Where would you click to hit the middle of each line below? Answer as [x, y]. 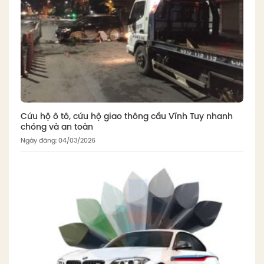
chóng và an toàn [57, 128]
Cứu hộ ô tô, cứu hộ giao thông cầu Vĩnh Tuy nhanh [127, 117]
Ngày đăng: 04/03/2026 [58, 141]
